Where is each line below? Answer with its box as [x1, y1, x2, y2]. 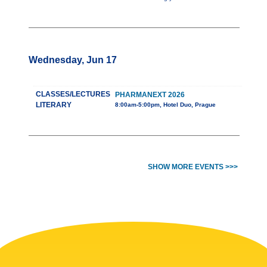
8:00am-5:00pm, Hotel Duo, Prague [115, 101, 216, 108]
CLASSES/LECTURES [36, 90, 110, 99]
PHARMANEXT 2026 [115, 91, 185, 100]
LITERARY [36, 101, 72, 110]
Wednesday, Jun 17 [29, 55, 117, 66]
